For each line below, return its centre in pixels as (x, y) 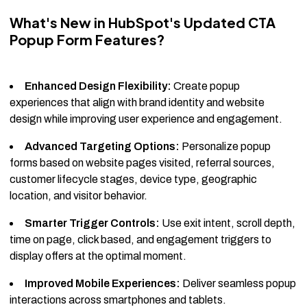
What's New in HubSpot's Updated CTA (143, 23)
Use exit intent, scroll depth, (228, 223)
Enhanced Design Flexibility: (98, 86)
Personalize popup (225, 147)
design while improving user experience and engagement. (146, 119)
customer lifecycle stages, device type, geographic (133, 180)
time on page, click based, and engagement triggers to (140, 240)
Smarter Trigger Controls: (92, 223)
